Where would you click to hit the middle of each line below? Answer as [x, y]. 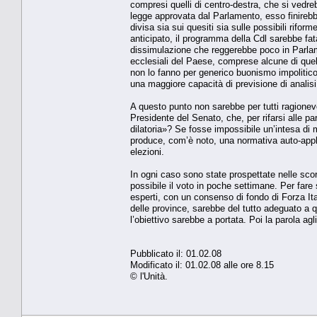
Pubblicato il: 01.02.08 [176, 253]
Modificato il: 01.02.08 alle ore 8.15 [206, 265]
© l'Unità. [149, 276]
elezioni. [147, 151]
